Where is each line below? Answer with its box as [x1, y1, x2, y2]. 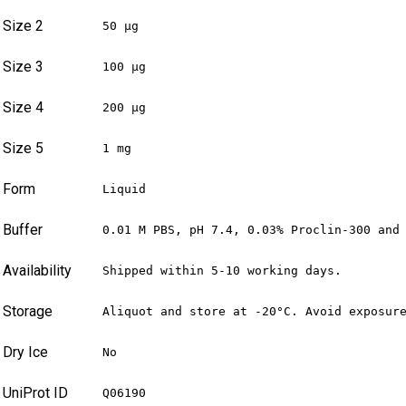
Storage [3, 303, 53, 321]
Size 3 [3, 58, 43, 76]
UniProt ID [3, 384, 68, 402]
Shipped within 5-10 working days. [102, 264, 342, 278]
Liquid [102, 182, 146, 197]
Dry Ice [3, 343, 48, 362]
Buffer [3, 221, 43, 239]
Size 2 [3, 17, 43, 35]
